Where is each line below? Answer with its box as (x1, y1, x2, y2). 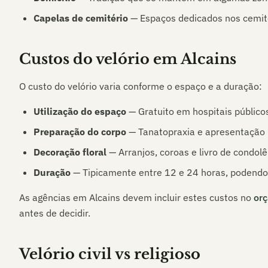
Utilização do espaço (33, 105, 126, 117)
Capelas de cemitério (33, 12, 128, 24)
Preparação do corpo (33, 126, 126, 138)
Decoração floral (33, 146, 106, 158)
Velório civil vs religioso (19, 245, 200, 263)
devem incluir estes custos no (120, 191, 251, 203)
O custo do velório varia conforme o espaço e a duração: (19, 80, 262, 92)
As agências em (19, 191, 89, 203)
